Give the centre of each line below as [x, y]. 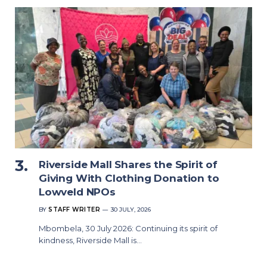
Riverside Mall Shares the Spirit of [128, 164]
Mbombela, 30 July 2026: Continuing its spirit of [128, 228]
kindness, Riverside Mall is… [90, 240]
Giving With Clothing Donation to [129, 178]
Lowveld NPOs [77, 192]
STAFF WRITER [74, 209]
